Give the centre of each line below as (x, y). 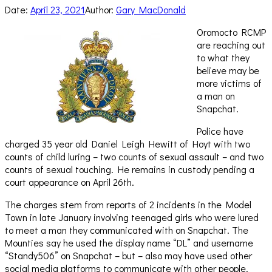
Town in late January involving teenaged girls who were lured (132, 217)
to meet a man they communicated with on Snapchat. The (127, 230)
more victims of (229, 83)
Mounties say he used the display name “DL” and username (129, 243)
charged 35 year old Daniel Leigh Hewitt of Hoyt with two (127, 144)
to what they (223, 58)
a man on (216, 96)
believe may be (228, 70)
